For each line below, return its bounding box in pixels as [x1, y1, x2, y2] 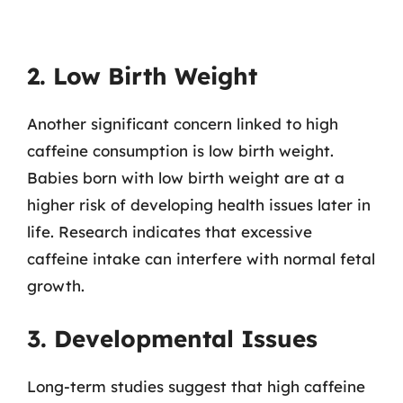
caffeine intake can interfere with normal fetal [27, 249, 375, 268]
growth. [27, 276, 85, 295]
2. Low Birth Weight [27, 61, 257, 91]
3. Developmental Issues [27, 323, 318, 354]
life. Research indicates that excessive [27, 222, 312, 241]
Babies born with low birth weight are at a [27, 168, 345, 187]
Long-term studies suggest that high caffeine [27, 376, 365, 396]
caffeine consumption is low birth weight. [27, 141, 334, 160]
